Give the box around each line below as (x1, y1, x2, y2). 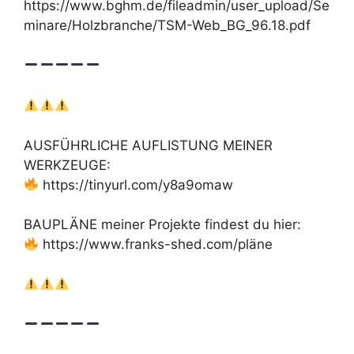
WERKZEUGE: (24, 156, 111, 173)
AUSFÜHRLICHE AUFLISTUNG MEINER (24, 137, 273, 153)
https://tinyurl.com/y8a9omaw (39, 176, 234, 193)
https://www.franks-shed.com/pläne (39, 236, 273, 252)
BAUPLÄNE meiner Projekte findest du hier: (24, 217, 301, 232)
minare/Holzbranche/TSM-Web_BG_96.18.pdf (24, 17, 311, 33)
